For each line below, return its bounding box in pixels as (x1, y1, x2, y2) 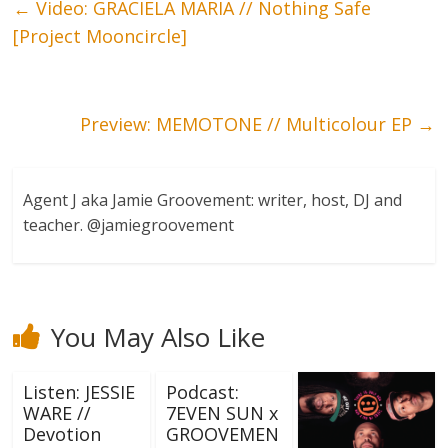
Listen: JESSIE (23, 379, 136, 404)
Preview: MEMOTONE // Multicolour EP (79, 111, 417, 136)
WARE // (23, 400, 92, 425)
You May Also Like (51, 318, 266, 355)
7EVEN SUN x (165, 400, 278, 425)
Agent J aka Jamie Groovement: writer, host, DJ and (23, 188, 403, 211)
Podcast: (165, 379, 239, 404)
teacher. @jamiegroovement (23, 213, 235, 236)
